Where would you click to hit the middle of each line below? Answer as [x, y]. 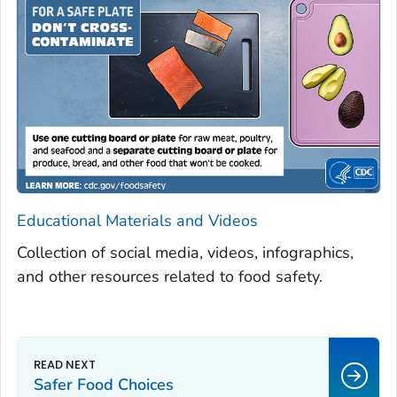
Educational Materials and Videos [137, 220]
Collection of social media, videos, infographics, [185, 252]
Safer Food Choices [104, 384]
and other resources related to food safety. [170, 276]
